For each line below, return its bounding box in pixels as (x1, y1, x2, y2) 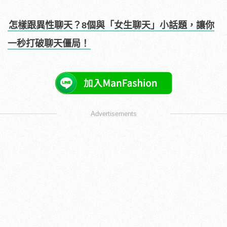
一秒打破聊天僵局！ (8, 38, 90, 49)
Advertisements (90, 109, 137, 118)
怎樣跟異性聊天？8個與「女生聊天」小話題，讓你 (9, 20, 214, 30)
